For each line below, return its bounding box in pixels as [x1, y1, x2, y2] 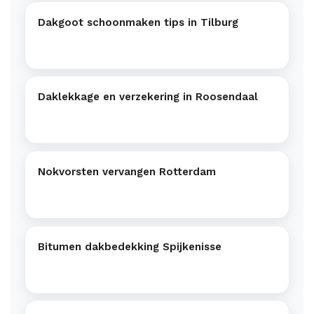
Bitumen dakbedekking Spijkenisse [38, 240, 221, 253]
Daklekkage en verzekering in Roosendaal [38, 90, 258, 104]
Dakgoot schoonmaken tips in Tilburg [38, 15, 238, 29]
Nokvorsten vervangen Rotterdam [38, 165, 216, 178]
